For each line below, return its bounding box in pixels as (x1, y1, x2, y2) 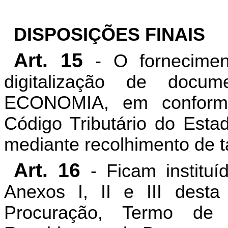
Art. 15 (13, 49, 83, 72)
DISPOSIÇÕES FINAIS (13, 24, 205, 45)
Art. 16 (13, 159, 81, 182)
